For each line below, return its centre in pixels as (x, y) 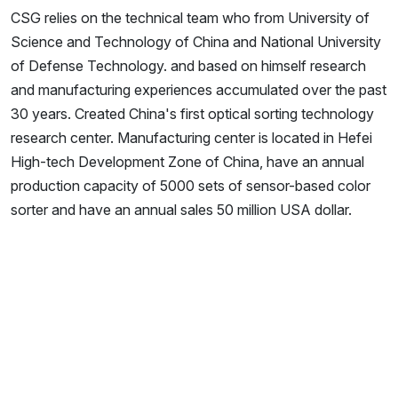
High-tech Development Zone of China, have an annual (187, 162)
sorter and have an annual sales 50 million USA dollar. (181, 210)
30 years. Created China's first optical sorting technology (192, 114)
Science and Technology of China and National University (196, 42)
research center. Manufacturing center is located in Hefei (191, 138)
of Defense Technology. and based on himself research (188, 66)
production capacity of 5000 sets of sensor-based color (191, 186)
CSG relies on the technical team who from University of (190, 18)
